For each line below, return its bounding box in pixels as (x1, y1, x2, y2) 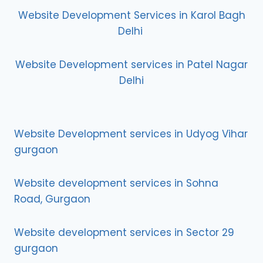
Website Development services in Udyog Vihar (14, 127, 248, 141)
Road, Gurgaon (14, 192, 90, 206)
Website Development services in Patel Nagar (15, 58, 248, 72)
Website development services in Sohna (14, 176, 218, 190)
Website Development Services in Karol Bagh (18, 8, 245, 22)
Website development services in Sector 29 (14, 225, 234, 240)
